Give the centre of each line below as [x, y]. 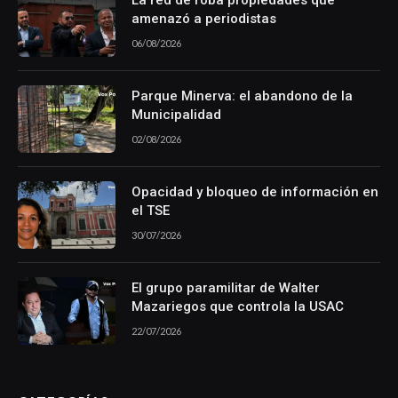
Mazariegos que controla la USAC [238, 307]
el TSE [151, 211]
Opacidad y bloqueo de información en [255, 192]
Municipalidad [176, 115]
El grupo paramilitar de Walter [226, 288]
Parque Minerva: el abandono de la [242, 96]
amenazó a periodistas [204, 19]
